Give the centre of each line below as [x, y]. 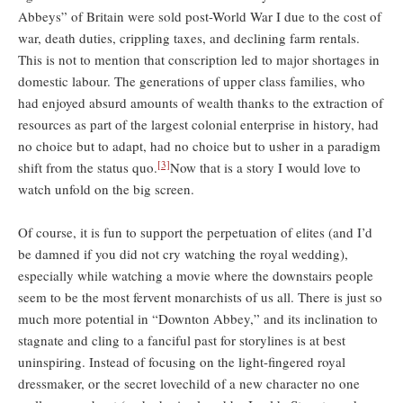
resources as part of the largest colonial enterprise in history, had [198, 125]
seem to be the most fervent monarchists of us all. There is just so [200, 297]
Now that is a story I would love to [265, 168]
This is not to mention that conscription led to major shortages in [199, 60]
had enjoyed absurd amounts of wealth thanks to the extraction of [201, 103]
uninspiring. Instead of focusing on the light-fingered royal [182, 362]
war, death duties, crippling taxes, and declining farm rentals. [189, 38]
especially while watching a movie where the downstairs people [196, 276]
